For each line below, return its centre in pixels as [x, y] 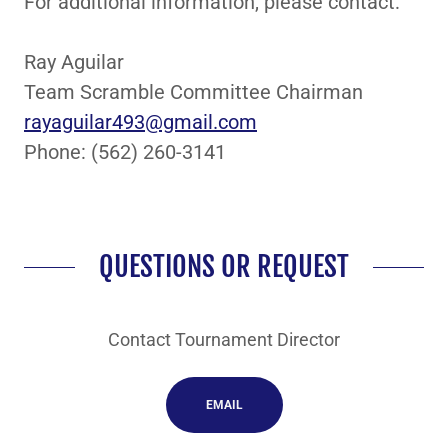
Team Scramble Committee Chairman [193, 92]
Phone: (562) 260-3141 [125, 152]
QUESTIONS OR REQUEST [224, 266]
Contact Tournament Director [224, 339]
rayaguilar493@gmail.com [140, 122]
